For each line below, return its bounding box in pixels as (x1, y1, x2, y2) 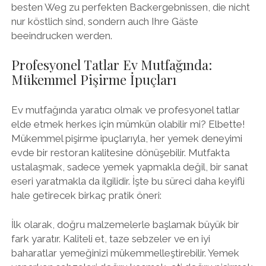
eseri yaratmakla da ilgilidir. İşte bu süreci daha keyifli (11, 175, 245, 187)
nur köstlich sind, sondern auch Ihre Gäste (11, 15, 198, 27)
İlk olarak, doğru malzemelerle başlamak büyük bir (11, 218, 239, 230)
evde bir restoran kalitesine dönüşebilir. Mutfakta (11, 146, 230, 159)
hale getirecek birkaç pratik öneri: (11, 189, 161, 201)
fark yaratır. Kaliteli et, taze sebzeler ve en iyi (11, 233, 210, 245)
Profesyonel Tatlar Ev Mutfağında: (11, 56, 212, 74)
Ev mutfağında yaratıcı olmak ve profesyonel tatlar (11, 103, 240, 116)
